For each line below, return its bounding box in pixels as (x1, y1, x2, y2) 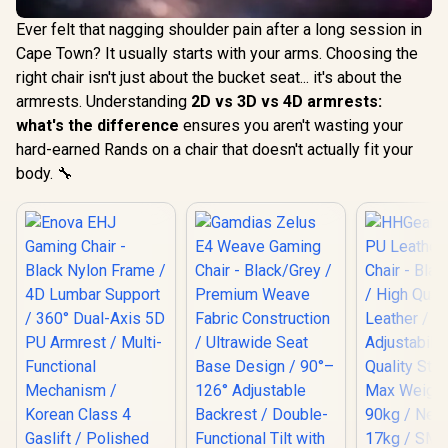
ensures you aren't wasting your (179, 116, 403, 135)
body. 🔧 (16, 164, 73, 183)
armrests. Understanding (16, 92, 191, 111)
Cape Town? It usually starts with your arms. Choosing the (16, 44, 418, 63)
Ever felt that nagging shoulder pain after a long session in (16, 20, 422, 39)
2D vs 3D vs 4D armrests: (191, 92, 382, 111)
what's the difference (16, 116, 179, 135)
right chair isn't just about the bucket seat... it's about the (16, 68, 402, 87)
